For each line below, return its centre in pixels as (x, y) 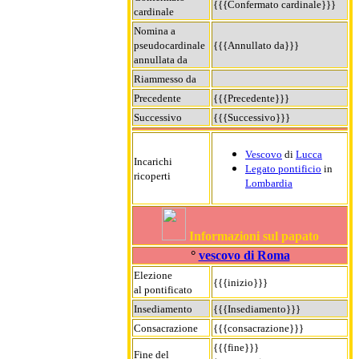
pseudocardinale (169, 45)
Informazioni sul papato (254, 236)
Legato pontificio (283, 168)
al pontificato (163, 289)
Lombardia (269, 183)
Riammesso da (165, 79)
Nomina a (155, 30)
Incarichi (153, 161)
